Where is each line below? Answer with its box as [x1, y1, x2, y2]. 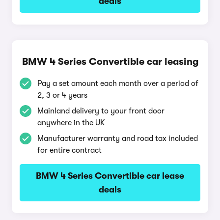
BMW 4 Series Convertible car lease [36, 171, 184, 181]
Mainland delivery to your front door [37, 107, 165, 115]
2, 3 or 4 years [37, 91, 87, 100]
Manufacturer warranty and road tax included [37, 134, 198, 143]
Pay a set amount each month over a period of [37, 79, 198, 88]
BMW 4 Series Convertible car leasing [22, 56, 198, 67]
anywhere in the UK [37, 118, 105, 127]
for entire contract [37, 146, 102, 155]
